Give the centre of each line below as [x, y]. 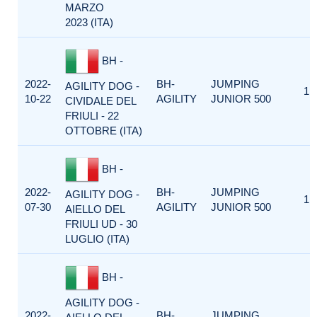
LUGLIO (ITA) [97, 239]
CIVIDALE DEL [100, 101]
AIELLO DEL [95, 209]
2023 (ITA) [89, 22]
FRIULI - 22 [92, 116]
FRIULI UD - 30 [101, 224]
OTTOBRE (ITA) [104, 131]
